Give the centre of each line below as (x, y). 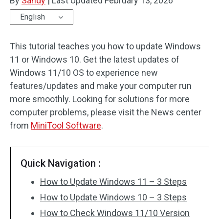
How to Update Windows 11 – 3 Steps (113, 182)
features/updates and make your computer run (101, 86)
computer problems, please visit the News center (106, 112)
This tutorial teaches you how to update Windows (105, 46)
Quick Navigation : (61, 163)
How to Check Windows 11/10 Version (115, 213)
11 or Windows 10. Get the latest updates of (95, 59)
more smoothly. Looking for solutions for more (100, 99)
